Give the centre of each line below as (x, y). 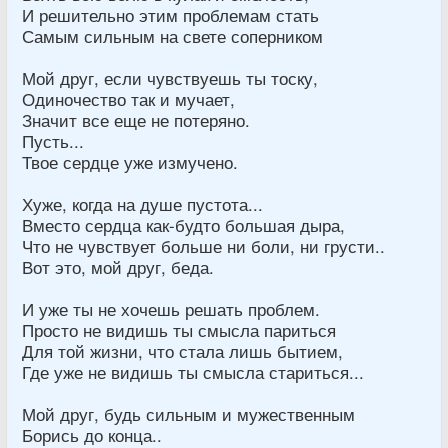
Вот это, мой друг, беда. (118, 266)
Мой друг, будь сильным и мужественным (188, 413)
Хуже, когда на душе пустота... (142, 203)
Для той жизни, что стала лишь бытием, (182, 350)
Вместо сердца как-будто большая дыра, (183, 224)
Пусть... (53, 140)
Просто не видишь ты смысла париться (179, 329)
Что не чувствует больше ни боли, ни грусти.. (203, 245)
